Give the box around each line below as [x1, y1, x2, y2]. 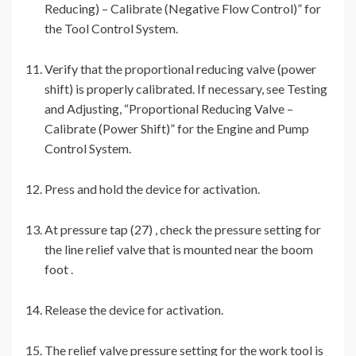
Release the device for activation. [44, 302, 223, 318]
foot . [44, 261, 73, 277]
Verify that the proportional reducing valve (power [44, 61, 316, 77]
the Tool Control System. [44, 21, 178, 37]
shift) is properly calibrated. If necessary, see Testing [44, 81, 327, 97]
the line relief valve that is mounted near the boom [44, 242, 313, 257]
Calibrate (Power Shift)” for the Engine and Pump [44, 121, 309, 137]
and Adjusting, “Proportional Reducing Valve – [44, 101, 293, 117]
